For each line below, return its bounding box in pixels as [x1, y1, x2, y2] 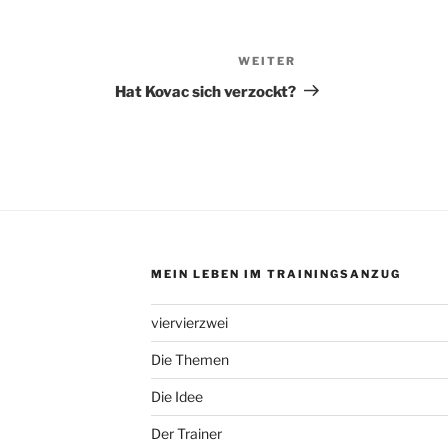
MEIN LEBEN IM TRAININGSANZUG [150, 266, 401, 281]
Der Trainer [150, 424, 222, 442]
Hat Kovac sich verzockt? [115, 82, 297, 101]
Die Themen [150, 350, 229, 368]
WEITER [238, 53, 297, 68]
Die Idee [150, 387, 203, 405]
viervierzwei [150, 313, 228, 331]
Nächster [295, 53, 368, 73]
